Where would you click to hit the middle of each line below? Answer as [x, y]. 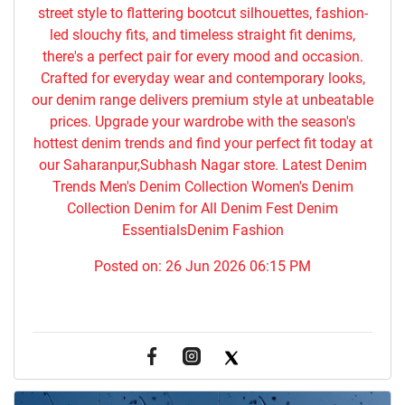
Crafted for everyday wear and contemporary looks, [202, 79]
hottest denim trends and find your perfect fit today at [202, 144]
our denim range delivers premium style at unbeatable [202, 100]
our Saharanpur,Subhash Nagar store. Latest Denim [202, 165]
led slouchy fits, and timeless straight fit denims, [202, 35]
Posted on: [130, 267]
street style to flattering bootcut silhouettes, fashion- [202, 14]
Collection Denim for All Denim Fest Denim [202, 209]
